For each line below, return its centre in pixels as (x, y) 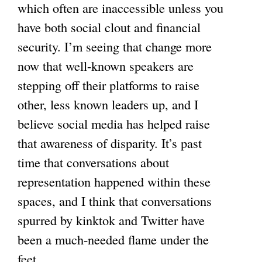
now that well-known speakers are (106, 66)
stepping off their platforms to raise (108, 85)
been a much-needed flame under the (113, 239)
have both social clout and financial (109, 27)
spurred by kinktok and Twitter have (111, 220)
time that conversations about (93, 162)
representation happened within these (114, 182)
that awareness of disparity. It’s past (110, 143)
